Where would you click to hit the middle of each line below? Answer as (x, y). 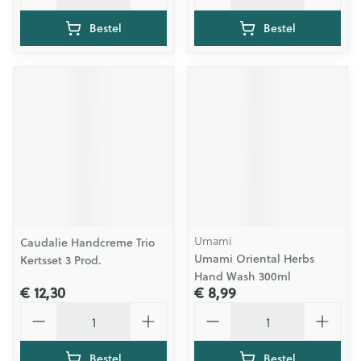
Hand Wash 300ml (243, 276)
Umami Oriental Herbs (254, 259)
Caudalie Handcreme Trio (87, 243)
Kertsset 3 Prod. (61, 260)
